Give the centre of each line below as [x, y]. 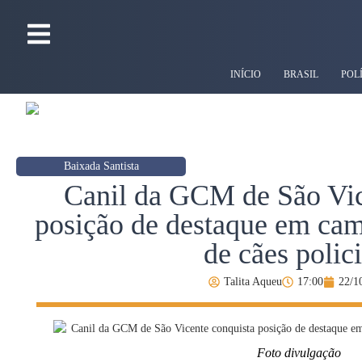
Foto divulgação [299, 353]
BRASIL [301, 74]
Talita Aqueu [253, 282]
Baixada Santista [101, 166]
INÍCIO [246, 74]
